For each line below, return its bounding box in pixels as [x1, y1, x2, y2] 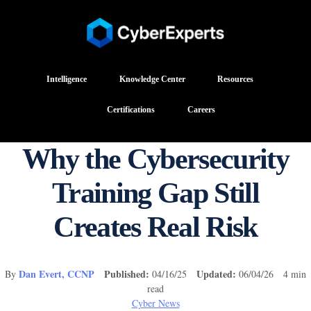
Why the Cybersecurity [22, 142, 289, 175]
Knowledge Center [119, 74, 185, 84]
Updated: [196, 266, 236, 281]
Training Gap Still [52, 176, 259, 209]
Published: [104, 266, 149, 281]
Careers [187, 105, 215, 115]
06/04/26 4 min [236, 267, 306, 280]
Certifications [107, 105, 155, 115]
